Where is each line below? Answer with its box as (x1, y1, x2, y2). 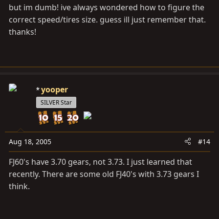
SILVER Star (41, 98, 72, 107)
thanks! (9, 26, 36, 37)
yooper (41, 84, 68, 95)
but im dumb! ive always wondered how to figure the (9, 1, 204, 13)
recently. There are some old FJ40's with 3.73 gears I (9, 168, 199, 179)
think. (9, 180, 30, 192)
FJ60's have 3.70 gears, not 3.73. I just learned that (9, 156, 192, 167)
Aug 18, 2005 (9, 136, 51, 146)
